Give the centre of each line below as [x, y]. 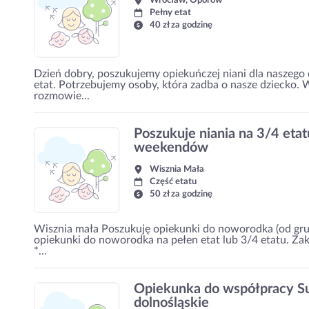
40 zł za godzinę [181, 25]
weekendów [171, 148]
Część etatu [173, 182]
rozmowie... [62, 96]
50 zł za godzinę [181, 194]
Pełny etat [170, 13]
